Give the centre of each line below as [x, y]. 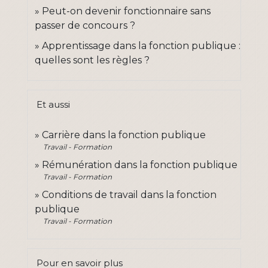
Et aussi [53, 105]
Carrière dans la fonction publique [124, 135]
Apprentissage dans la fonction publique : [141, 46]
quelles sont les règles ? [92, 60]
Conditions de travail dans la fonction [129, 195]
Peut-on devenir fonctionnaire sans [126, 11]
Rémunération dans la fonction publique [140, 165]
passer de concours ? [85, 26]
